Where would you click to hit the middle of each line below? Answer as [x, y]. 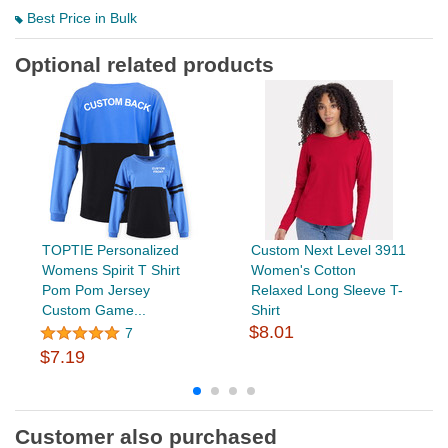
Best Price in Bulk [80, 17]
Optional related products [144, 64]
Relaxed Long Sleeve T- [326, 289]
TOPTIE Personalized [110, 249]
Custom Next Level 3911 [328, 249]
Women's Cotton [303, 269]
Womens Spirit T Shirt [110, 269]
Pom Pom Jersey [95, 289]
